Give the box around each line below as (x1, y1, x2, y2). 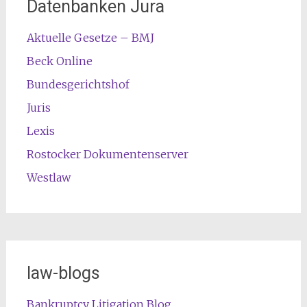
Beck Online (26, 54, 93, 69)
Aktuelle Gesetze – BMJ (26, 31, 154, 45)
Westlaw (26, 171, 71, 185)
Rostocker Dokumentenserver (26, 147, 188, 162)
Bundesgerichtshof (26, 77, 130, 92)
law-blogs (26, 263, 100, 284)
